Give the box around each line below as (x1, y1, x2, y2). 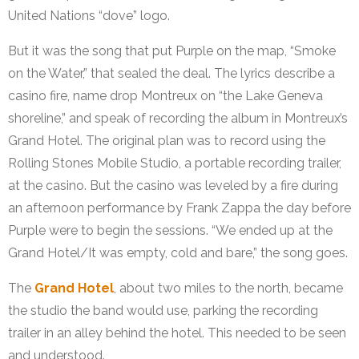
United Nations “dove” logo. (8, 8, 170, 24)
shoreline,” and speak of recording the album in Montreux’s (8, 111, 348, 127)
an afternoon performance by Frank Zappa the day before (8, 200, 351, 216)
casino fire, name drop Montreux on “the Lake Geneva (8, 88, 323, 104)
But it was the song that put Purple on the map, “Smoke (8, 43, 336, 59)
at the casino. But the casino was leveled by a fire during (8, 178, 338, 194)
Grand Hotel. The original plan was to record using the (8, 133, 325, 149)
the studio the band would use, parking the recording (8, 303, 318, 319)
